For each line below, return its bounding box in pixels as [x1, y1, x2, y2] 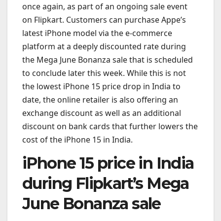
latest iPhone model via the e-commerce [22, 28, 172, 39]
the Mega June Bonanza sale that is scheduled [22, 54, 193, 66]
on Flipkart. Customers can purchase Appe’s [22, 14, 186, 26]
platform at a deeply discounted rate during [22, 41, 186, 52]
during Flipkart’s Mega [22, 174, 189, 193]
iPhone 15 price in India [22, 153, 194, 173]
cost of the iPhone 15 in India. [22, 134, 133, 146]
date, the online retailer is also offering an [22, 94, 178, 106]
